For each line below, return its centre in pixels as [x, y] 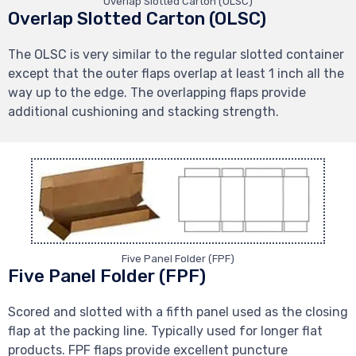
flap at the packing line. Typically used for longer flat [165, 331]
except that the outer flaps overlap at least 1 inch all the [176, 73]
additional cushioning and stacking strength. [143, 111]
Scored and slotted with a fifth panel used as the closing [178, 311]
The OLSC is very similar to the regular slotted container [176, 54]
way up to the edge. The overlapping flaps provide [157, 92]
